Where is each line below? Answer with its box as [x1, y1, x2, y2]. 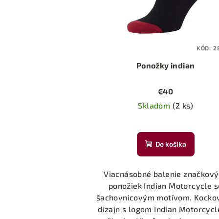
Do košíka [155, 140, 186, 149]
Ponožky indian [136, 61, 195, 70]
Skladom [138, 101, 173, 110]
